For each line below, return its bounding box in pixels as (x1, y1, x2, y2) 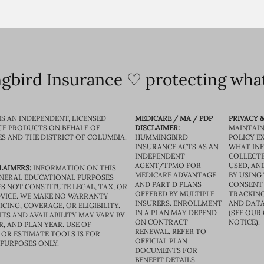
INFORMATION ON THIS (31, 163, 116, 172)
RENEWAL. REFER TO (135, 227, 206, 236)
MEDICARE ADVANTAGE (135, 170, 216, 179)
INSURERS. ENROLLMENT (135, 199, 222, 207)
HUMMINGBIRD (135, 133, 188, 141)
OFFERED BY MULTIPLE (135, 189, 214, 198)
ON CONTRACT (135, 217, 188, 226)
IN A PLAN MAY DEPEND (135, 208, 217, 217)
